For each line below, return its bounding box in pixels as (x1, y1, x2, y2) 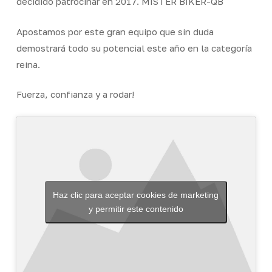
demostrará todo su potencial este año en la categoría (16, 42, 252, 53)
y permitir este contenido (88, 204, 183, 214)
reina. (16, 58, 40, 70)
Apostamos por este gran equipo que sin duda (16, 25, 214, 37)
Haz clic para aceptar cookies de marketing (53, 190, 219, 200)
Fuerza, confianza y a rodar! (16, 89, 134, 100)
